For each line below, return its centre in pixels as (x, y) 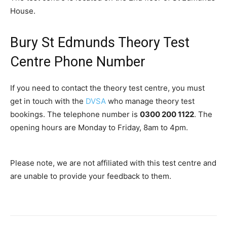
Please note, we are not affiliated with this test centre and (113, 163)
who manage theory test (150, 101)
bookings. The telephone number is (75, 115)
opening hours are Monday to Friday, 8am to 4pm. (99, 128)
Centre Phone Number (78, 62)
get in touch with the (48, 101)
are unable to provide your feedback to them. (91, 176)
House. (23, 11)
